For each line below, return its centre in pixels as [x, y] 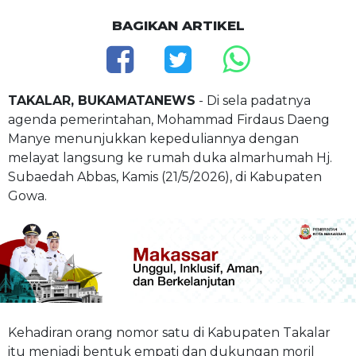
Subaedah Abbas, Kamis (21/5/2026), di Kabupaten [165, 176]
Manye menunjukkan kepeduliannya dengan [153, 138]
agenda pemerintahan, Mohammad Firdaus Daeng [169, 119]
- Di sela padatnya [253, 100]
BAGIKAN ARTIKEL [178, 25]
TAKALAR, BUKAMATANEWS [102, 100]
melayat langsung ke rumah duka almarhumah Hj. [170, 157]
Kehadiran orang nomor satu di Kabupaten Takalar [169, 332]
